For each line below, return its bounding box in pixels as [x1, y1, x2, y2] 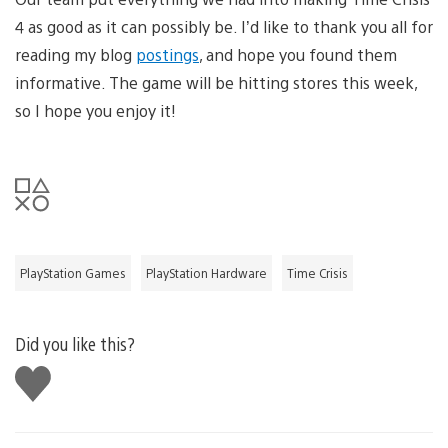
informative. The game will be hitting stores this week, [15, 71, 417, 93]
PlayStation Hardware [146, 264, 267, 281]
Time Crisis [287, 264, 348, 281]
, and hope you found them [199, 43, 397, 65]
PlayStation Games [20, 264, 126, 281]
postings [136, 43, 199, 65]
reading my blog [15, 43, 136, 65]
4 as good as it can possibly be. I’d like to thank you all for [15, 15, 433, 37]
